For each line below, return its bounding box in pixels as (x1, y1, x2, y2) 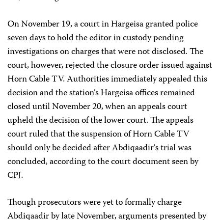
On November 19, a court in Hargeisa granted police (7, 17, 198, 32)
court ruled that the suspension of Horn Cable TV (7, 127, 189, 142)
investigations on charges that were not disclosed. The (7, 45, 203, 59)
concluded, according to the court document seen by (7, 155, 198, 169)
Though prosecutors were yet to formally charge (7, 195, 182, 210)
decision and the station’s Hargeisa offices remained (7, 86, 195, 101)
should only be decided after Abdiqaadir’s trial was (7, 141, 192, 156)
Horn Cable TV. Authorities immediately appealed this (7, 72, 207, 87)
